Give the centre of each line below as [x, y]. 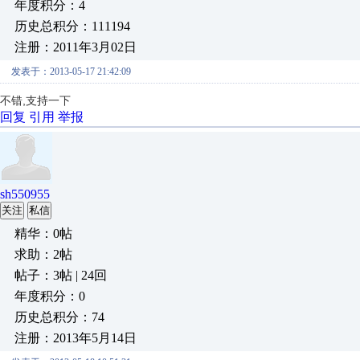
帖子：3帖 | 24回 [61, 275]
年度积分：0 [50, 296]
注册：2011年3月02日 [76, 47]
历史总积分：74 [59, 317]
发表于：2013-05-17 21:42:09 [71, 72]
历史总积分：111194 [72, 26]
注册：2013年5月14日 [76, 338]
